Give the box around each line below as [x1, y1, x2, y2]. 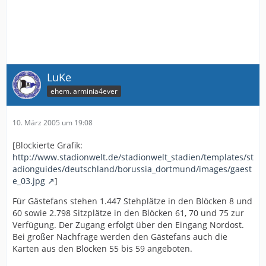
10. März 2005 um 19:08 [12, 118, 93, 128]
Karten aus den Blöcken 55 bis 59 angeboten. [12, 243, 192, 254]
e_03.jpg [12, 175, 45, 186]
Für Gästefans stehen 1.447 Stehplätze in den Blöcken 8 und [12, 195, 252, 207]
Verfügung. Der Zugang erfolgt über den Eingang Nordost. [12, 219, 244, 230]
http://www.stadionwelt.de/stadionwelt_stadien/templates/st [12, 151, 254, 163]
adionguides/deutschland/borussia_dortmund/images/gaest [12, 163, 252, 175]
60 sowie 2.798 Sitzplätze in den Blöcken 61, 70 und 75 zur [12, 207, 244, 218]
